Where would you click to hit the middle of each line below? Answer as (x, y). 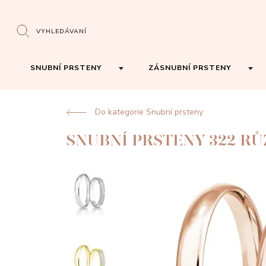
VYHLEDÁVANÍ (62, 31)
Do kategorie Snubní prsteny (149, 112)
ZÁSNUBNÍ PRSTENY (190, 67)
